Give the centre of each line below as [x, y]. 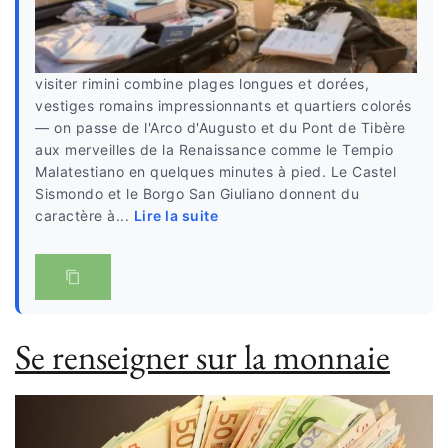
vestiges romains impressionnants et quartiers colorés [223, 105]
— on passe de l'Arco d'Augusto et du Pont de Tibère [220, 127]
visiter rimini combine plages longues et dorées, [202, 83]
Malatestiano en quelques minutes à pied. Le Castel [215, 171]
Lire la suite [175, 215]
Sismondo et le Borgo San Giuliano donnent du [197, 193]
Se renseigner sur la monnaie [202, 356]
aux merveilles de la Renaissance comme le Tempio [214, 149]
